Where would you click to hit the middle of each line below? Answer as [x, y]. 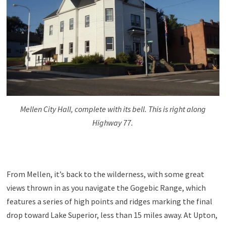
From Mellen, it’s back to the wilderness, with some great [105, 174]
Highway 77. [113, 122]
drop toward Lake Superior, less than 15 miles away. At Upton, [112, 215]
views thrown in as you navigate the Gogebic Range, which [106, 187]
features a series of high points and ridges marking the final [109, 201]
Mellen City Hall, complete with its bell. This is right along [113, 109]
